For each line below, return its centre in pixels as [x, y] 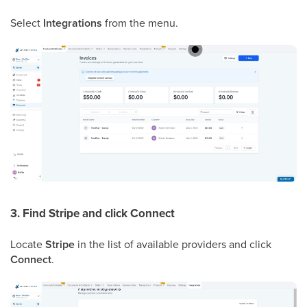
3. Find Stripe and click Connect [93, 213]
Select [27, 23]
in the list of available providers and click [173, 244]
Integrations [73, 23]
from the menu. [140, 23]
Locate [28, 244]
